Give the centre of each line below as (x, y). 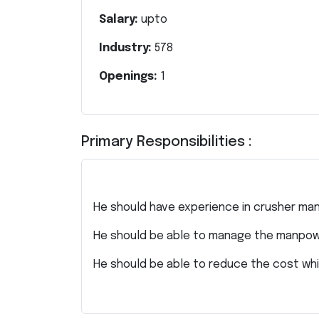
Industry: (127, 48)
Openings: (130, 77)
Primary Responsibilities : (167, 142)
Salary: (120, 20)
